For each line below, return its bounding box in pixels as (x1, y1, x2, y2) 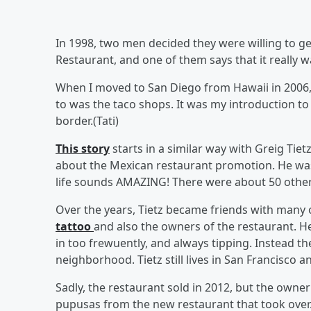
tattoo (56, 219, 94, 234)
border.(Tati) (56, 113, 119, 128)
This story (56, 141, 110, 156)
